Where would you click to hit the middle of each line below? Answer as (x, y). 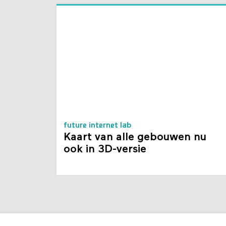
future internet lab (98, 125)
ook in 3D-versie (105, 149)
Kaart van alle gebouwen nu (135, 137)
